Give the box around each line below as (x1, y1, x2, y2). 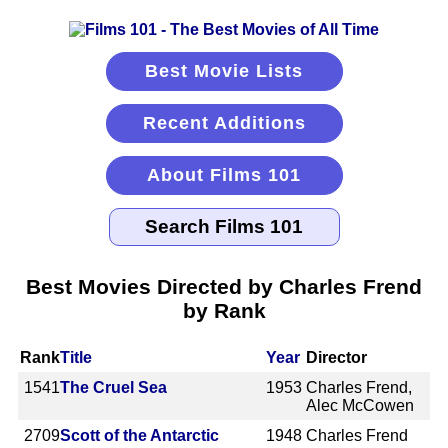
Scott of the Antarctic (60, 426, 219, 444)
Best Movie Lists (145, 61, 303, 81)
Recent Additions (142, 113, 306, 133)
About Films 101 (147, 165, 301, 185)
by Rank (182, 298, 266, 322)
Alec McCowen (306, 396, 415, 414)
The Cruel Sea (60, 378, 167, 396)
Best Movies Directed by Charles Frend (26, 274, 422, 298)
